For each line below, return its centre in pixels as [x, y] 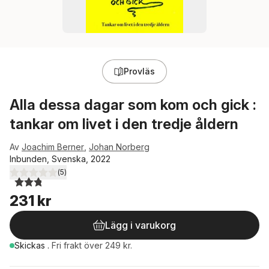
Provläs [139, 71]
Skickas [31, 245]
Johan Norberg [119, 147]
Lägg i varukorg [141, 225]
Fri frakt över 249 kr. [92, 245]
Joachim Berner [53, 147]
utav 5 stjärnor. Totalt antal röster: [88, 177]
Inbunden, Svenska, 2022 [60, 159]
